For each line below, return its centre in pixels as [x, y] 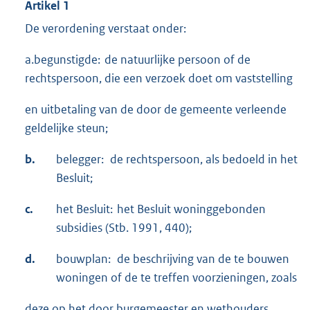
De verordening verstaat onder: [106, 28]
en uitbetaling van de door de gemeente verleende [156, 109]
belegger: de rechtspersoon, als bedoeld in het [177, 159]
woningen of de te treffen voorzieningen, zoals [176, 277]
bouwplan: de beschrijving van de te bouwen [173, 258]
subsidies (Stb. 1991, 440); [124, 227]
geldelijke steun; [66, 128]
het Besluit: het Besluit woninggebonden [161, 209]
